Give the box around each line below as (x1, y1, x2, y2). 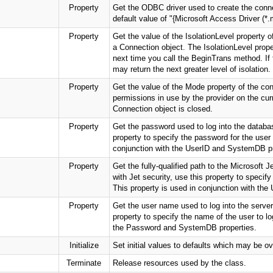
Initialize (69, 241, 99, 250)
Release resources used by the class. (112, 258, 246, 268)
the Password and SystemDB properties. (112, 223, 257, 232)
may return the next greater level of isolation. (112, 65, 271, 74)
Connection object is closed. (112, 104, 213, 113)
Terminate (66, 258, 102, 268)
